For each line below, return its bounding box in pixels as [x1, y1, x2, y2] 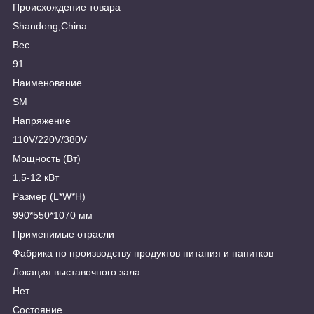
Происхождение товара [13, 1, 121, 13]
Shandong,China [13, 20, 87, 32]
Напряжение [13, 115, 71, 127]
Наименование [13, 77, 82, 89]
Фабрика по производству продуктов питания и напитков [13, 247, 273, 259]
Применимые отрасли [13, 228, 114, 240]
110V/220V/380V [13, 134, 87, 146]
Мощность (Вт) [13, 153, 81, 165]
